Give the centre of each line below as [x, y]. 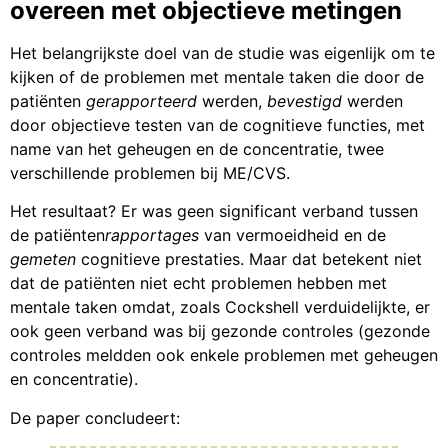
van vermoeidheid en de [292, 235]
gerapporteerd [141, 100]
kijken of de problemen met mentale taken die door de [217, 76]
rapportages [152, 235]
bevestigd [304, 100]
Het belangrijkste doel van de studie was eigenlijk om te [222, 52]
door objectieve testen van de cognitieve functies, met [217, 124]
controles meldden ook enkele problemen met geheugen [224, 355]
